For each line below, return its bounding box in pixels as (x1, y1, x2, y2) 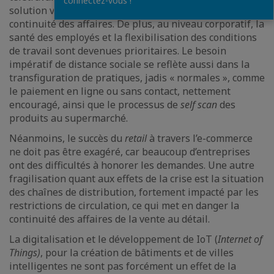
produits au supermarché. (9, 111, 128, 125)
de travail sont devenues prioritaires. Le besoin (9, 44, 226, 57)
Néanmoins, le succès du (9, 131, 125, 145)
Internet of (218, 232, 262, 246)
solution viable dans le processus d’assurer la (9, 4, 218, 17)
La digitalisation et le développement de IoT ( (9, 232, 218, 246)
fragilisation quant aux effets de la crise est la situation (9, 172, 264, 185)
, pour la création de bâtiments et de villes (40, 246, 234, 259)
